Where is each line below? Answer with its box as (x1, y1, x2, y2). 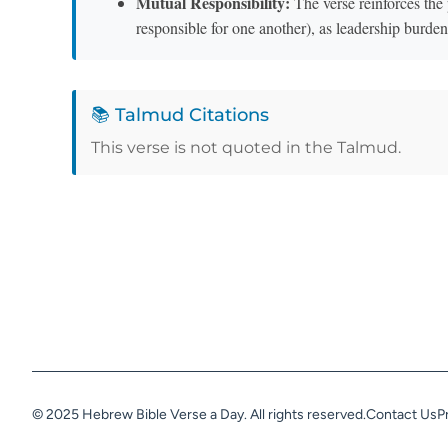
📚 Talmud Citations (91, 104, 269, 127)
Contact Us (366, 406, 437, 424)
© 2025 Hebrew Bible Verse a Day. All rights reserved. (32, 406, 366, 424)
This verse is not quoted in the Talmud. (91, 138, 401, 158)
